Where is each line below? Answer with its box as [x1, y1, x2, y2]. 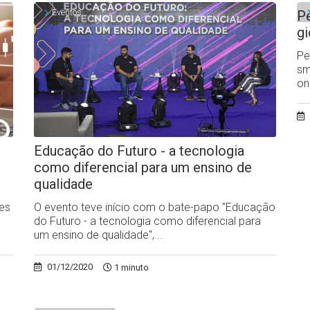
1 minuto [112, 262, 149, 273]
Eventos [52, 7, 82, 18]
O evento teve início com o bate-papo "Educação [34, 200, 275, 214]
